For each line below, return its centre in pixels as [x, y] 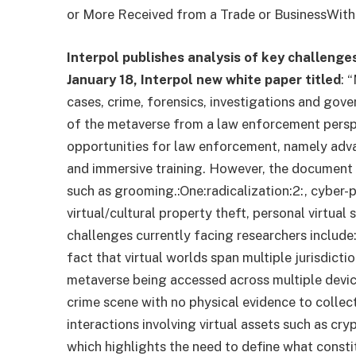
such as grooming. [122, 190]
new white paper [250, 79]
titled [323, 79]
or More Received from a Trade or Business [197, 15]
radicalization [248, 190]
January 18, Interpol [130, 79]
